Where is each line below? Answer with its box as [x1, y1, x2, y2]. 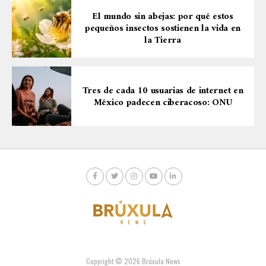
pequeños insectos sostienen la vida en [85, 20, 240, 37]
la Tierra [144, 32, 181, 49]
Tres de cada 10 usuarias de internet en [82, 83, 243, 100]
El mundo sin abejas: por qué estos [92, 8, 233, 26]
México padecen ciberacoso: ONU [93, 94, 232, 112]
